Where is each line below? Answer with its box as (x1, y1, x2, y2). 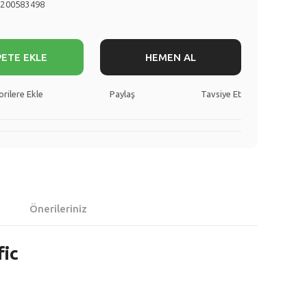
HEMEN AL (145, 51, 196, 63)
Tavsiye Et (200, 89, 241, 99)
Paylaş (109, 89, 135, 99)
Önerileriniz (29, 203, 87, 214)
